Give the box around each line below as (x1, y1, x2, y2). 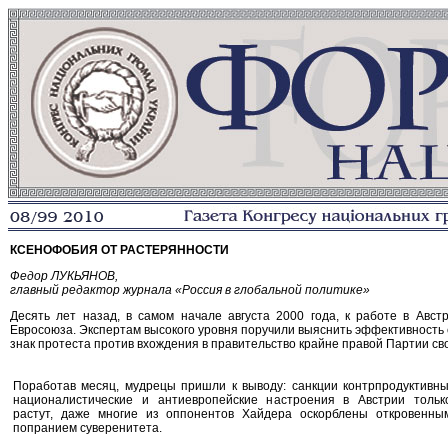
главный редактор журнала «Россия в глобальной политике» (10, 283, 370, 297)
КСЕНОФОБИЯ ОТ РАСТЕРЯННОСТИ (10, 243, 229, 257)
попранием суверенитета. (13, 421, 162, 435)
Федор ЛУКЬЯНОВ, (10, 269, 118, 283)
